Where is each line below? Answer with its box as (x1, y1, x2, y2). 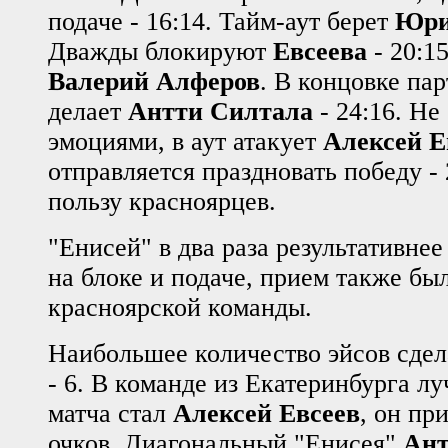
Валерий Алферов (48, 66, 260, 96)
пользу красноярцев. (48, 186, 276, 216)
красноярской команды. (48, 292, 319, 322)
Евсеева (273, 36, 367, 66)
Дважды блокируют (48, 36, 273, 66)
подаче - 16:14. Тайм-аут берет (48, 6, 388, 36)
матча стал (48, 398, 173, 428)
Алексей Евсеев (173, 398, 360, 428)
